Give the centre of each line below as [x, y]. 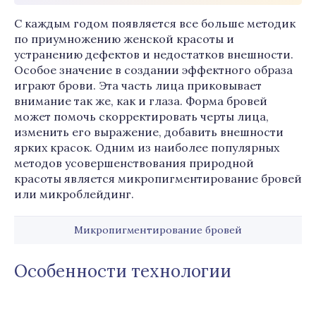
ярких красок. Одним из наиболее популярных [147, 147]
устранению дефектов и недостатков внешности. [154, 54]
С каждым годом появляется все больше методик [155, 23]
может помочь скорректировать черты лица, [141, 116]
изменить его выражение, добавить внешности [149, 132]
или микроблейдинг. [74, 194]
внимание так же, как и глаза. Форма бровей [141, 101]
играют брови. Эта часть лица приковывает [138, 85]
